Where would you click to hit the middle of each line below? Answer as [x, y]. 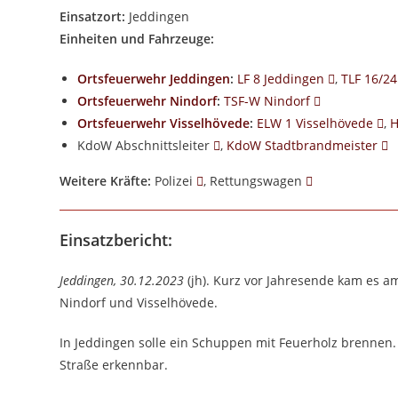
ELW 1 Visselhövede [315, 123]
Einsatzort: [93, 16]
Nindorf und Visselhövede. [139, 302]
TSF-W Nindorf [267, 101]
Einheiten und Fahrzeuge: [137, 39]
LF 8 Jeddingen [281, 79]
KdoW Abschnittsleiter [146, 145]
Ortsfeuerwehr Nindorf [147, 101]
